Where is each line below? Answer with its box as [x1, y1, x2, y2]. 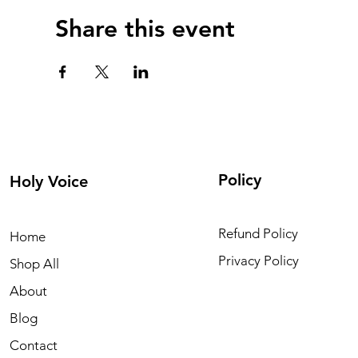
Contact [10, 337, 58, 354]
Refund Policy [218, 225, 298, 242]
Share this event [54, 14, 235, 44]
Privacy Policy [218, 253, 299, 269]
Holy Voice [10, 172, 88, 192]
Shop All [10, 256, 59, 272]
